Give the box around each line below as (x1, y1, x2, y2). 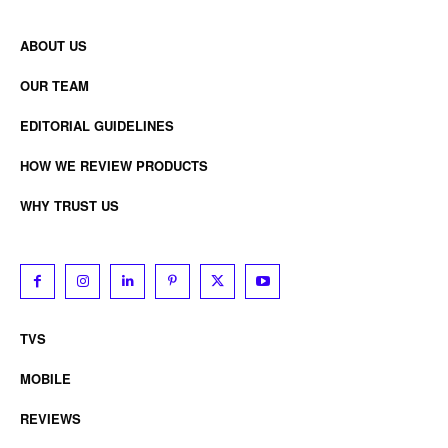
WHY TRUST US (20, 195, 119, 215)
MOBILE (20, 368, 71, 388)
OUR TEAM (20, 75, 89, 95)
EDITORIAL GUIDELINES (20, 115, 174, 135)
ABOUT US (20, 35, 87, 55)
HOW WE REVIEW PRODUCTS (20, 155, 208, 175)
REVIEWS (20, 408, 81, 428)
